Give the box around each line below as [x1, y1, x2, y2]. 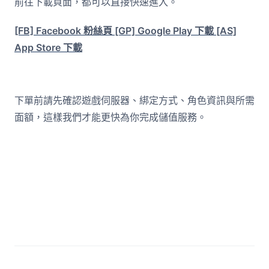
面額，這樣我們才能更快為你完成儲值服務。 [14, 111, 207, 123]
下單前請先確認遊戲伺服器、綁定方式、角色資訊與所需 [14, 94, 255, 106]
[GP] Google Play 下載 [115, 25, 214, 37]
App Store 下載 [14, 41, 82, 53]
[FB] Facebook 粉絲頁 [14, 25, 112, 37]
